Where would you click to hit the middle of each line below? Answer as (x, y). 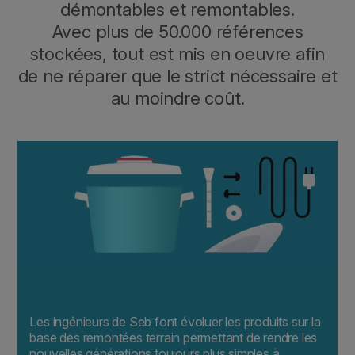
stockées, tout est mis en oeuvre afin (177, 53)
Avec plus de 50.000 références (177, 31)
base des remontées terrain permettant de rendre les (174, 338)
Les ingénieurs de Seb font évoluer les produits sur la (175, 322)
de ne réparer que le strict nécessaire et (177, 76)
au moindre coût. (177, 98)
